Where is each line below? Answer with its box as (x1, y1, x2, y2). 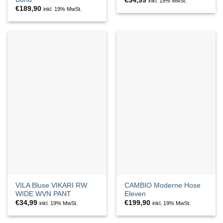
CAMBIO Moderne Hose (124, 181, 201, 189)
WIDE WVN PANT (15, 190, 72, 198)
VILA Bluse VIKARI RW (15, 181, 88, 189)
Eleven (124, 190, 146, 198)
